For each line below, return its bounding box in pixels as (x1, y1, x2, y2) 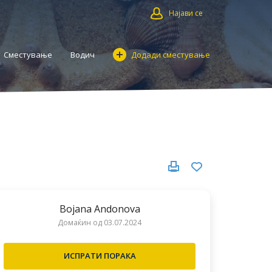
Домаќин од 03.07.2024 (58, 217, 141, 228)
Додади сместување (131, 49, 210, 60)
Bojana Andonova (59, 202, 140, 216)
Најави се (169, 8, 203, 18)
